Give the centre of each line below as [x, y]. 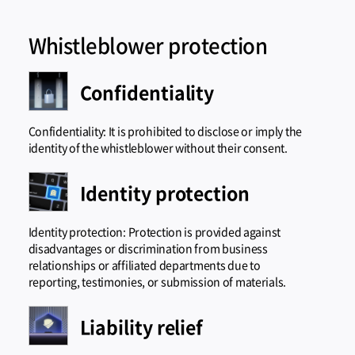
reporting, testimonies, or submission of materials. [157, 281]
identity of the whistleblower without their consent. [158, 147]
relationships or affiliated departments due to [144, 265]
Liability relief [141, 326]
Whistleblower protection [148, 45]
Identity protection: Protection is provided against [155, 231]
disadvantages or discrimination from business [148, 248]
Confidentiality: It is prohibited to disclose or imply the [165, 131]
